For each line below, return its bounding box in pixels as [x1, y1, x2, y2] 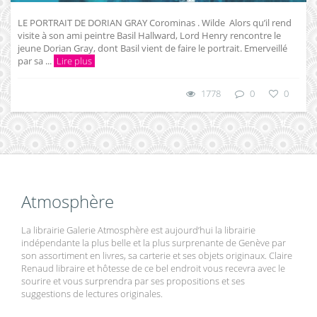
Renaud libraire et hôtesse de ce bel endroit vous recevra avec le [21, 262, 285, 275]
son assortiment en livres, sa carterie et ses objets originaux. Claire [21, 249, 292, 263]
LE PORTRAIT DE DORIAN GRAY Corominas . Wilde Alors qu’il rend [18, 16, 292, 30]
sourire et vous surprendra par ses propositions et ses [21, 275, 245, 288]
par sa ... [18, 54, 54, 68]
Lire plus [57, 54, 92, 68]
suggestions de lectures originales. [21, 287, 163, 301]
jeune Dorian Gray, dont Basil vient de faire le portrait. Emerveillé [18, 42, 287, 55]
